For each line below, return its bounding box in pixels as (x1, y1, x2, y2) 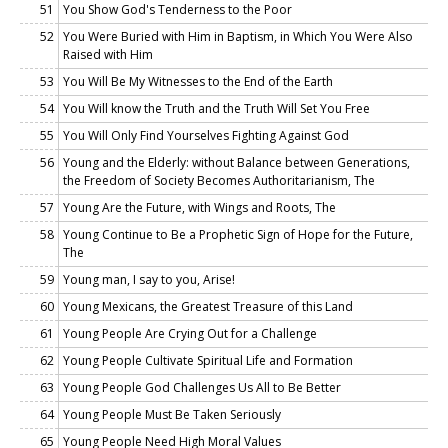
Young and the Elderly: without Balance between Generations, (63, 153, 410, 171)
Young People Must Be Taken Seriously (63, 405, 281, 423)
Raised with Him (63, 45, 153, 63)
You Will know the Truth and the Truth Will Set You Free (63, 99, 370, 117)
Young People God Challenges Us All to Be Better (63, 378, 341, 396)
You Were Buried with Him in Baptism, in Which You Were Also (63, 27, 413, 45)
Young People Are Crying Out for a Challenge (63, 324, 317, 342)
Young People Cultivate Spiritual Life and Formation (63, 351, 353, 369)
